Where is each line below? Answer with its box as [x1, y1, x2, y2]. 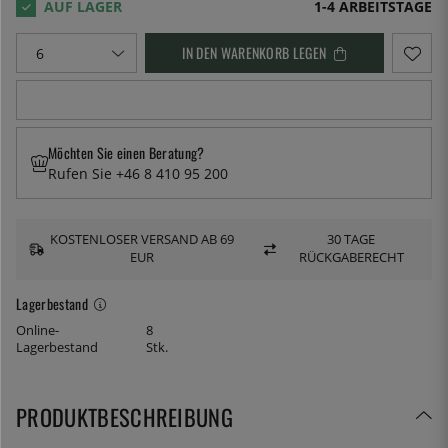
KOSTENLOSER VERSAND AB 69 [50, 231, 235, 249]
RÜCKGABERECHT [298, 249, 404, 267]
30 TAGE [327, 231, 376, 249]
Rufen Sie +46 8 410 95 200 [48, 164, 228, 184]
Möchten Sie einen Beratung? [48, 142, 205, 164]
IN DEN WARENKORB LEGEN [182, 41, 327, 63]
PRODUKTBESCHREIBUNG [16, 399, 234, 433]
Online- [16, 321, 59, 339]
